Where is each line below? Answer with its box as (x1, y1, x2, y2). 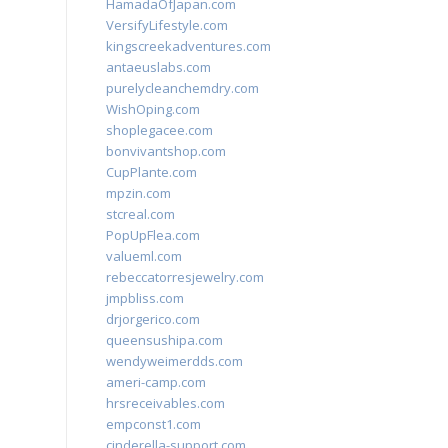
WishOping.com (106, 100, 200, 118)
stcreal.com (106, 205, 175, 223)
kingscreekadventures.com (106, 37, 271, 55)
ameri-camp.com (106, 373, 206, 391)
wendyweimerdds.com (106, 352, 243, 370)
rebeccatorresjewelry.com (106, 268, 264, 286)
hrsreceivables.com (106, 394, 225, 412)
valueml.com (106, 247, 182, 265)
